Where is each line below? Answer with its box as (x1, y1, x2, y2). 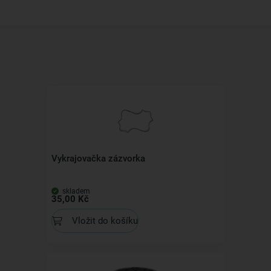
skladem (60, 187, 90, 196)
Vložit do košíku (71, 215, 138, 226)
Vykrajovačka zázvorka (51, 153, 145, 165)
